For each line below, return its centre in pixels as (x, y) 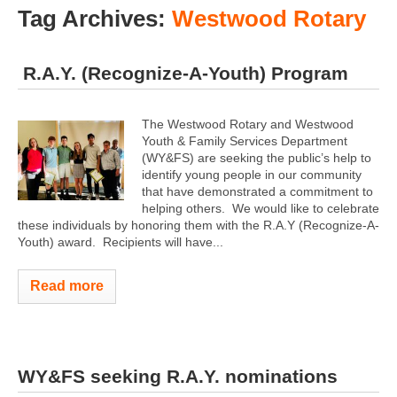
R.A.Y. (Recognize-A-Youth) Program (183, 73)
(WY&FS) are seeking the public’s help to (257, 157)
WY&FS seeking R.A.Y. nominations (178, 376)
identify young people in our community (252, 174)
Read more (67, 285)
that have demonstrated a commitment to (257, 191)
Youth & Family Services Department (245, 140)
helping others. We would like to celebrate (261, 208)
